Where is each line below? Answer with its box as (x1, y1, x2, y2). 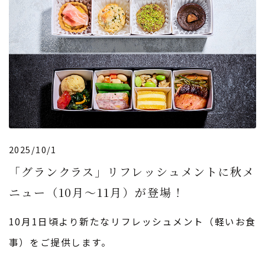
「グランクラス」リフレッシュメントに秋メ (8, 163, 256, 180)
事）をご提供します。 (8, 235, 112, 248)
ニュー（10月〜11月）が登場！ (8, 184, 185, 201)
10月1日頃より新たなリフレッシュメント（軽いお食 (8, 214, 256, 228)
